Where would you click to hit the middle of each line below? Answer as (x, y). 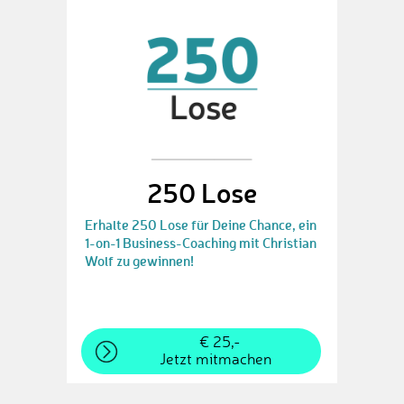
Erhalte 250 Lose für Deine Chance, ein (201, 225)
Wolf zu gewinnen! (139, 261)
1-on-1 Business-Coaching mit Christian (201, 243)
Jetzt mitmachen (216, 358)
